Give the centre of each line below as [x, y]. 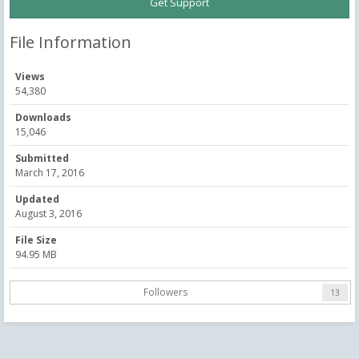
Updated [37, 199]
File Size [36, 240]
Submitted [42, 158]
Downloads [43, 117]
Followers [165, 292]
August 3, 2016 [48, 213]
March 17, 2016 [50, 172]
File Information [71, 42]
